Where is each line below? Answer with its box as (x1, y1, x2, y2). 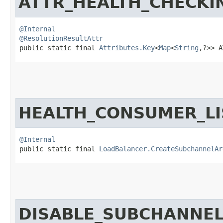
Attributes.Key (99, 43, 155, 52)
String (175, 43, 199, 52)
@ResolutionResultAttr (19, 34, 103, 42)
